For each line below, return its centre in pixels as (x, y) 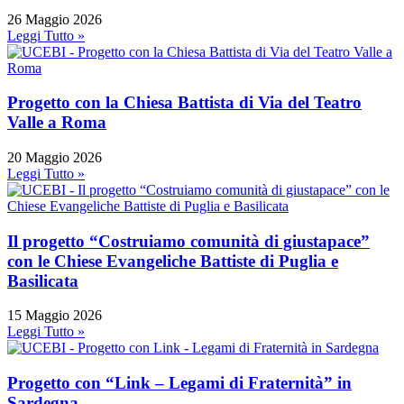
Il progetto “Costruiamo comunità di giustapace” (188, 241)
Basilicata (43, 280)
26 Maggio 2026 (55, 19)
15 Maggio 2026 (55, 316)
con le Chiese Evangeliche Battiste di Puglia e (173, 261)
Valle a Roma (57, 123)
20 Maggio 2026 (55, 158)
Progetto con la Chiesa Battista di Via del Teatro (184, 103)
